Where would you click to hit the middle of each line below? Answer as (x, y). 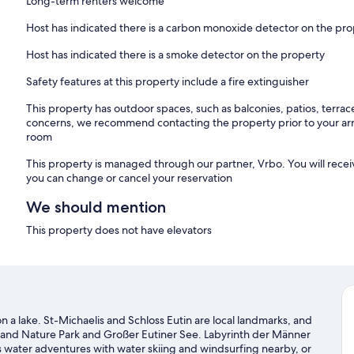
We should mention (96, 207)
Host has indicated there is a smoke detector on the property (176, 55)
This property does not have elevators (119, 230)
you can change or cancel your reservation (130, 178)
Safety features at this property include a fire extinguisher (168, 82)
